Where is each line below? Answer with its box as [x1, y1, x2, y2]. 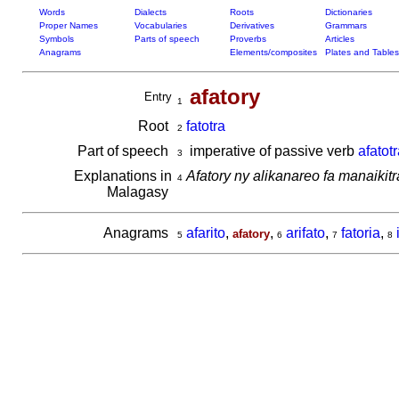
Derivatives [229, 20, 274, 30]
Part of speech [77, 143, 172, 159]
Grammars [324, 20, 367, 30]
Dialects [134, 7, 167, 17]
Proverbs [229, 34, 266, 44]
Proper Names [38, 20, 98, 30]
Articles [324, 34, 354, 44]
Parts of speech [134, 34, 199, 44]
